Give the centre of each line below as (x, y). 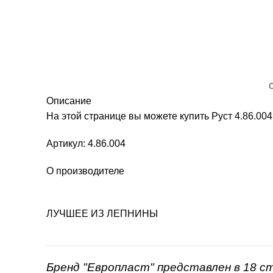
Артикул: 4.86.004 (86, 143)
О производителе (85, 171)
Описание (69, 101)
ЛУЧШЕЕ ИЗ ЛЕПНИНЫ (102, 213)
